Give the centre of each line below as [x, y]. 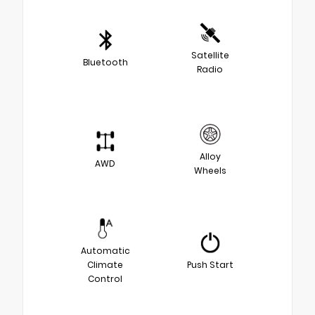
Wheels [210, 170]
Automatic [105, 250]
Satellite [210, 55]
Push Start [210, 264]
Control [105, 278]
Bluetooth [105, 62]
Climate [105, 264]
